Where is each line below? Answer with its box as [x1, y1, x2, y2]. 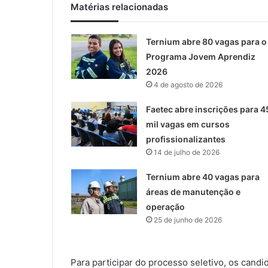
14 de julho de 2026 [153, 148, 220, 157]
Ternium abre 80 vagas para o [145, 36, 267, 47]
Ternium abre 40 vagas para [145, 172, 260, 182]
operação [145, 202, 185, 212]
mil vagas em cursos [145, 119, 230, 130]
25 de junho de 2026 [153, 215, 222, 225]
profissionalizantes [145, 134, 226, 145]
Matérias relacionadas [71, 1, 168, 13]
